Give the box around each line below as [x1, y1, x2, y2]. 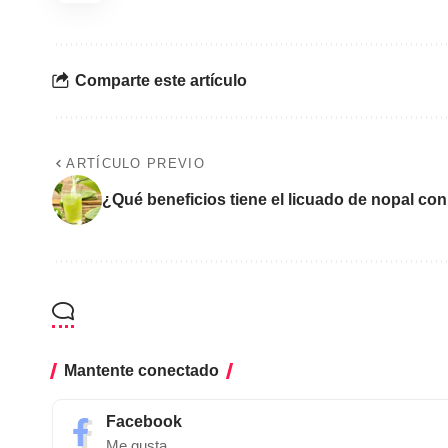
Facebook [106, 412, 182, 430]
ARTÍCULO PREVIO [66, 155, 205, 171]
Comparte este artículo [75, 72, 247, 90]
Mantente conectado [64, 361, 219, 379]
